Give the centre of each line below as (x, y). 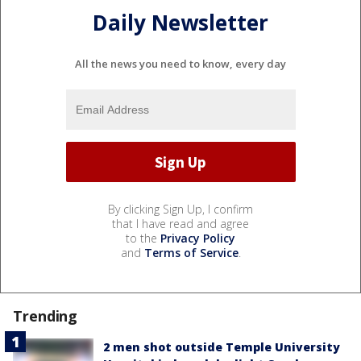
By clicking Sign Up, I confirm (180, 210)
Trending (46, 316)
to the (143, 239)
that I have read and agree (180, 224)
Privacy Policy (198, 239)
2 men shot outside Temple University (222, 347)
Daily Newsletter (180, 22)
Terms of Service (191, 253)
